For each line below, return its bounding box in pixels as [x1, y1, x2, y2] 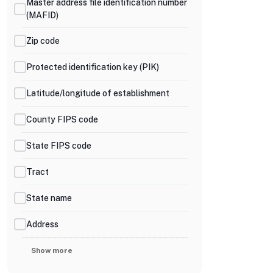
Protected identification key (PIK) [26, 62, 159, 72]
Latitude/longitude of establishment [26, 88, 169, 98]
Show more [31, 246, 73, 255]
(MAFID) [26, 10, 58, 20]
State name [26, 193, 72, 203]
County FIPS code [26, 114, 98, 124]
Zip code [26, 35, 60, 46]
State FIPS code [26, 140, 91, 151]
